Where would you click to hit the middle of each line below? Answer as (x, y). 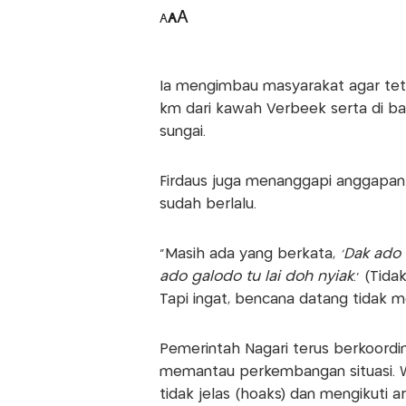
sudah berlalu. (210, 205)
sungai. (182, 132)
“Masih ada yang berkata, (249, 255)
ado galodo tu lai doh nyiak (256, 277)
